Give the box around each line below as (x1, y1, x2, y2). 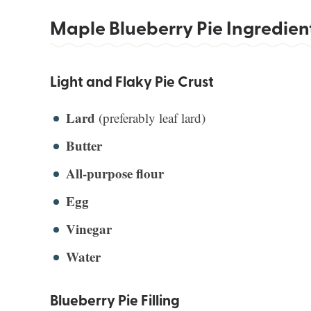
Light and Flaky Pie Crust (50, 71, 214, 92)
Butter (66, 136, 102, 155)
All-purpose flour (66, 164, 164, 183)
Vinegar (66, 219, 112, 239)
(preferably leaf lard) (99, 109, 205, 127)
